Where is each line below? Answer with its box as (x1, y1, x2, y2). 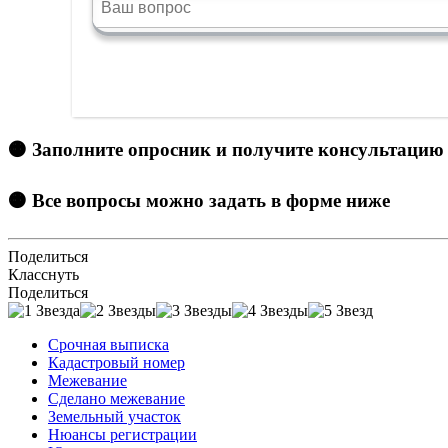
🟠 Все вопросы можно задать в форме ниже (8, 189, 390, 211)
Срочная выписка (48, 335, 169, 353)
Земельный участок (48, 407, 181, 425)
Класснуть (8, 265, 79, 283)
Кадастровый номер (48, 353, 185, 371)
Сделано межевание (48, 389, 185, 407)
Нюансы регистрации (48, 425, 197, 443)
